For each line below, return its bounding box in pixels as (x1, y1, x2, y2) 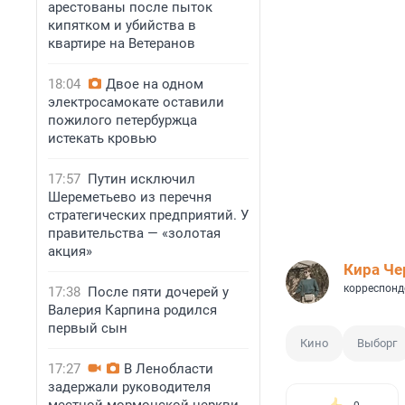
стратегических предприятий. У (48, 207, 249, 223)
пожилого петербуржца (48, 112, 197, 128)
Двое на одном (106, 76, 203, 92)
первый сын (48, 320, 127, 336)
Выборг (357, 336, 397, 351)
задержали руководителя (48, 379, 211, 395)
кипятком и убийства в (48, 17, 196, 33)
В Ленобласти (124, 361, 213, 377)
